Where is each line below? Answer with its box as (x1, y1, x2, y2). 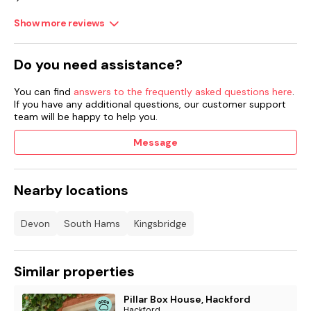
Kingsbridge (134, 217, 187, 230)
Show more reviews (14, 17, 105, 30)
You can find (14, 85, 74, 99)
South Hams (64, 217, 120, 230)
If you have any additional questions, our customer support (14, 98, 286, 111)
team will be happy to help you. (14, 110, 158, 124)
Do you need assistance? (14, 56, 183, 74)
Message (133, 136, 178, 149)
